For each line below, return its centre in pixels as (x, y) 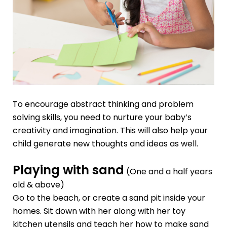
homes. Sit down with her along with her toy (99, 211)
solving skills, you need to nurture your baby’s (102, 118)
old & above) (38, 184)
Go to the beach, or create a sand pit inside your (109, 198)
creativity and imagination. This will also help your (110, 131)
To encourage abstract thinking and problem (103, 104)
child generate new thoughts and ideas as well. (105, 144)
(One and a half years (168, 171)
